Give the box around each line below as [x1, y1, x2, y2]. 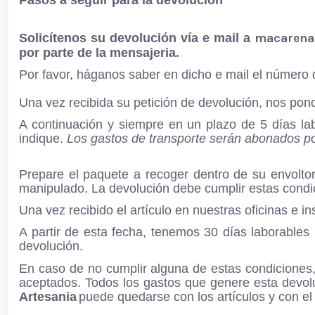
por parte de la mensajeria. [19, 45, 179, 60]
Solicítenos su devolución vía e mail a [19, 30, 255, 45]
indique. [19, 131, 67, 146]
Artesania [19, 289, 77, 304]
